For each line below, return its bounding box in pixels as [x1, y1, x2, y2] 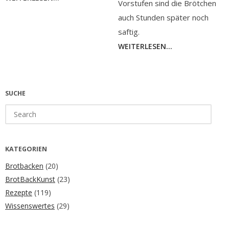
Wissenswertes [5, 200, 55, 211]
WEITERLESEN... [118, 41, 172, 51]
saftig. [118, 26, 140, 37]
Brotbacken [5, 161, 43, 171]
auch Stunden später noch [118, 12, 209, 22]
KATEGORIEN [5, 145, 47, 154]
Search [5, 104, 27, 114]
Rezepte [5, 187, 32, 197]
